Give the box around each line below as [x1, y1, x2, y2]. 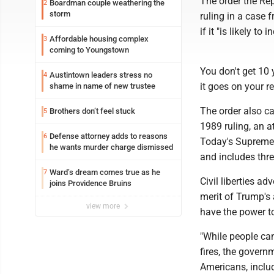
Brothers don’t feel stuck [50, 106, 135, 116]
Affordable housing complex [50, 34, 149, 43]
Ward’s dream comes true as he [50, 168, 160, 177]
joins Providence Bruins [50, 179, 131, 188]
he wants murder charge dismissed [50, 143, 173, 152]
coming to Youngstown [50, 45, 129, 54]
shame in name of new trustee [50, 81, 155, 91]
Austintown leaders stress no [50, 70, 119, 80]
